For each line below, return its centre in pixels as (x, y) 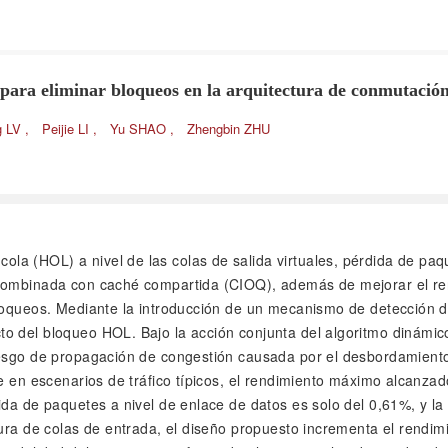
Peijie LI (67, 128)
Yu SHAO (140, 128)
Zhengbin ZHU (228, 128)
